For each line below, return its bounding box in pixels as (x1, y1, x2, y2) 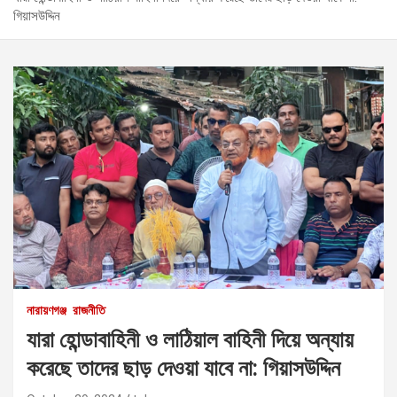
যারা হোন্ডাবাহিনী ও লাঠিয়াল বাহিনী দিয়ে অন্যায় (27, 326, 354, 353)
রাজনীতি (73, 302, 105, 317)
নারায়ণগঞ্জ (27, 302, 66, 317)
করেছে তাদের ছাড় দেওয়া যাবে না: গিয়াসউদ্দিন (27, 354, 340, 381)
